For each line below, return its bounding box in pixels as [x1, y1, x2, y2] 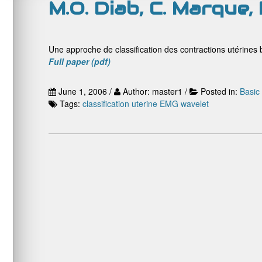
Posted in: [201, 85, 240, 97]
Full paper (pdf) [49, 56, 111, 67]
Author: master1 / [120, 85, 189, 97]
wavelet [181, 98, 209, 109]
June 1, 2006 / [56, 85, 114, 97]
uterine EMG [132, 98, 178, 109]
